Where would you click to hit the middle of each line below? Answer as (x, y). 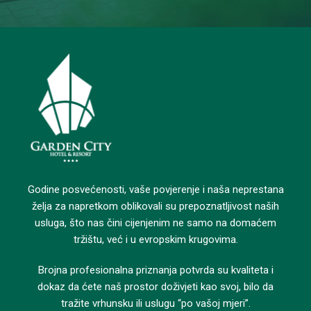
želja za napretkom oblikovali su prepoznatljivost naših (155, 207)
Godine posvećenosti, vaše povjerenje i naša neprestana (155, 190)
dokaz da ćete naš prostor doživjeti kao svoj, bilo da (155, 287)
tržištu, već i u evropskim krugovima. (155, 240)
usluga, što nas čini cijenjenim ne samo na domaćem (155, 223)
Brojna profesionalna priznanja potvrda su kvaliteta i (155, 270)
